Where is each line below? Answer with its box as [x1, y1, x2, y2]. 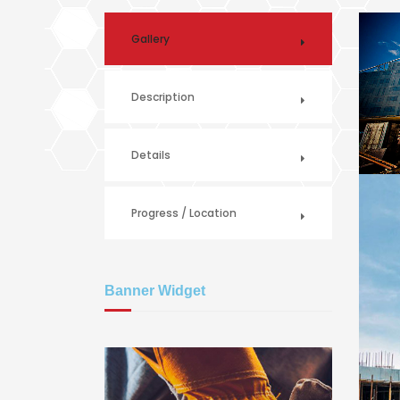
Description [131, 89, 195, 104]
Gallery [131, 31, 170, 46]
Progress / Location [131, 205, 237, 221]
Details [131, 147, 171, 162]
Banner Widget [104, 283, 205, 298]
